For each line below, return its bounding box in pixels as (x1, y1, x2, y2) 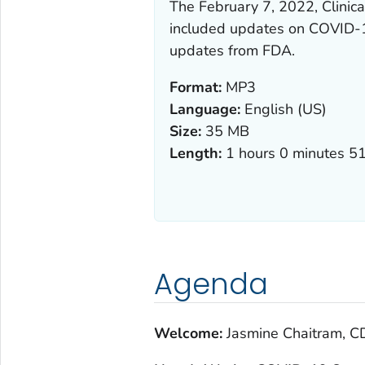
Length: (169, 143, 222, 163)
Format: (169, 77, 222, 97)
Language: (169, 99, 240, 119)
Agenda (153, 263, 268, 304)
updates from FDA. (169, 40, 295, 60)
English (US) (240, 99, 327, 119)
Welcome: (153, 323, 226, 343)
